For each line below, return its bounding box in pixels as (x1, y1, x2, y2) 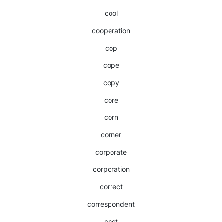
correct (99, 182, 123, 191)
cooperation (92, 26, 130, 35)
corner (101, 130, 121, 139)
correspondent (87, 200, 135, 208)
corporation (92, 165, 130, 173)
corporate (95, 148, 127, 156)
